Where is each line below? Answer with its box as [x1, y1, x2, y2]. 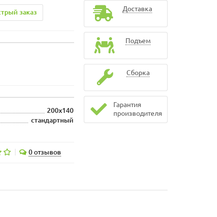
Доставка [122, 5, 152, 13]
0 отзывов [28, 148, 61, 156]
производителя [113, 109, 162, 117]
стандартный [31, 116, 74, 124]
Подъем [125, 37, 151, 45]
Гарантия [113, 101, 141, 108]
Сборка [126, 69, 150, 77]
